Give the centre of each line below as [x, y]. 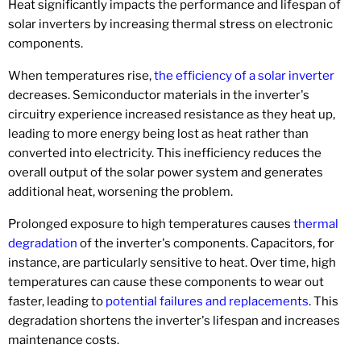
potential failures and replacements [207, 301]
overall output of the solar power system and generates [166, 172]
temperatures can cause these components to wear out [166, 282]
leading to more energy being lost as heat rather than [158, 133]
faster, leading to [57, 301]
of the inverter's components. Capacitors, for [206, 243]
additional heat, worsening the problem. [120, 191]
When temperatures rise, [81, 75]
